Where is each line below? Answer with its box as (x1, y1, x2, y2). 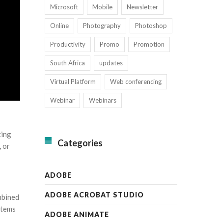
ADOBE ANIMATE (45, 210, 109, 219)
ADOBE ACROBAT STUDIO (45, 191, 144, 199)
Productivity (50, 40, 85, 48)
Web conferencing (110, 78, 162, 85)
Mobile (92, 3, 112, 11)
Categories (57, 137, 103, 148)
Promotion (134, 40, 165, 48)
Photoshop (135, 22, 167, 29)
